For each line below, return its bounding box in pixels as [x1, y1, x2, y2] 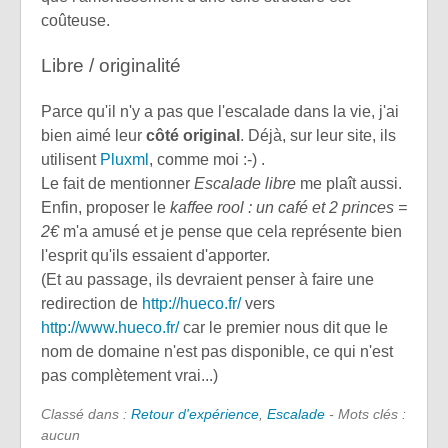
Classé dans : [41, 405, 131, 422]
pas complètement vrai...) [41, 366, 218, 384]
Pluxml [100, 150, 149, 168]
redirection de [41, 294, 142, 312]
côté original [146, 126, 240, 144]
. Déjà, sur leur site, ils [240, 126, 396, 144]
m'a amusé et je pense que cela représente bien [59, 222, 402, 240]
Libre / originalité [41, 55, 181, 77]
